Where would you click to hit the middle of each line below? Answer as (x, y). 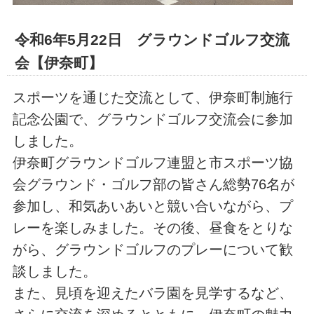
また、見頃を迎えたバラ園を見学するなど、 (152, 293)
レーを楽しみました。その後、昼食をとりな (152, 228)
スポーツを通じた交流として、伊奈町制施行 (152, 98)
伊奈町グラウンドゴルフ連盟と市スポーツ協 (152, 163)
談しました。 (54, 272)
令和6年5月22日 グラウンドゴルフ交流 (152, 40)
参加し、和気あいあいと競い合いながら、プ (152, 206)
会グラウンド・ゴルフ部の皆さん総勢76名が (153, 185)
